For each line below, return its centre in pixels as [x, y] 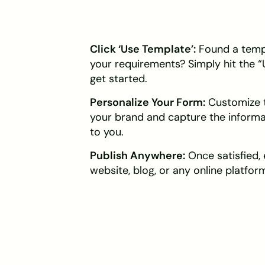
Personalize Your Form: [148, 103]
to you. [107, 132]
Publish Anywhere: [138, 156]
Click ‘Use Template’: [143, 49]
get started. [119, 79]
